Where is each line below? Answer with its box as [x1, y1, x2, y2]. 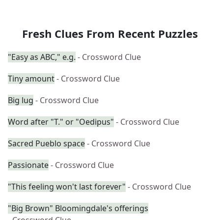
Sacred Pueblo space [8, 138, 85, 149]
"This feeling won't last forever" [8, 181, 126, 192]
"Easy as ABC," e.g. [8, 52, 76, 62]
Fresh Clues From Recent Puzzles [22, 26, 198, 41]
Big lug [8, 95, 33, 106]
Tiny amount [8, 73, 55, 84]
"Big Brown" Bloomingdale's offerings [8, 203, 148, 214]
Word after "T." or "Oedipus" [8, 116, 114, 127]
